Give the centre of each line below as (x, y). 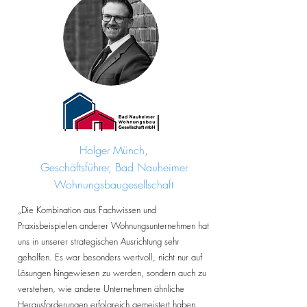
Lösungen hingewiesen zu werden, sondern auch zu (112, 273)
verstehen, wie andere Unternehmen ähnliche (101, 288)
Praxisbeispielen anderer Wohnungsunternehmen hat (113, 225)
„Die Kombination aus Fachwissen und (87, 210)
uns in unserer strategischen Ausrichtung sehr (99, 241)
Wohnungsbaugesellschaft (114, 184)
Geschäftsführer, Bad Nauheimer (114, 167)
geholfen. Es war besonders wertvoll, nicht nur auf (110, 257)
